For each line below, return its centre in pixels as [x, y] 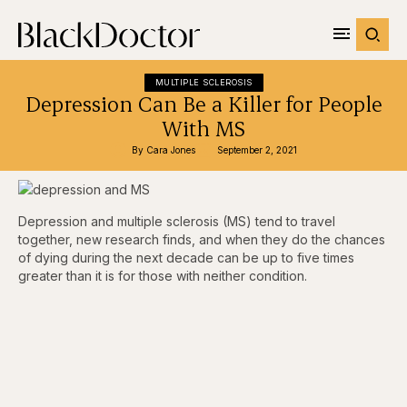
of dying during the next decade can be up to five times [186, 258]
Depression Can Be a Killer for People [203, 104]
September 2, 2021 [257, 150]
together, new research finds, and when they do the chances [202, 239]
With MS [203, 128]
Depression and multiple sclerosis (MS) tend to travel [177, 221]
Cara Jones [171, 150]
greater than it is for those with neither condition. [163, 276]
